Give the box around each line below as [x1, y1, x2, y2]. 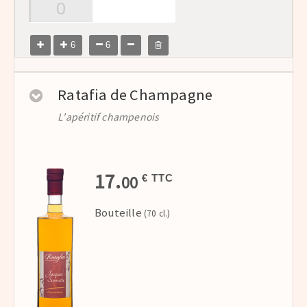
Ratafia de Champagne [58, 84, 213, 104]
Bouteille [95, 205, 142, 220]
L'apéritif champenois [58, 110, 160, 123]
